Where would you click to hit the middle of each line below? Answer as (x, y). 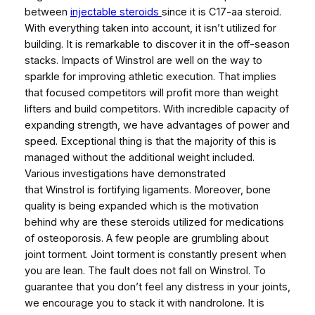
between (47, 12)
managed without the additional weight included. (139, 157)
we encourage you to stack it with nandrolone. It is (144, 303)
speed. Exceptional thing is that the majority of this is (150, 141)
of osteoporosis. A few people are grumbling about (146, 238)
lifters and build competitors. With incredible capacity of (156, 109)
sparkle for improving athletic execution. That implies (150, 76)
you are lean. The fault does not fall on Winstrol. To (145, 270)
